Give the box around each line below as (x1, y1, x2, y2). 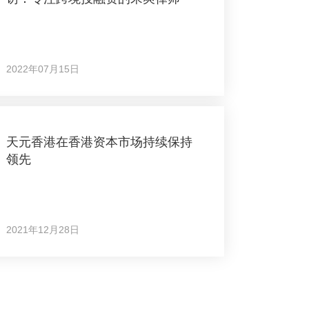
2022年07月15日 (6, 63, 79, 74)
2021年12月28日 (6, 224, 79, 235)
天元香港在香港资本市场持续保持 (6, 135, 192, 149)
